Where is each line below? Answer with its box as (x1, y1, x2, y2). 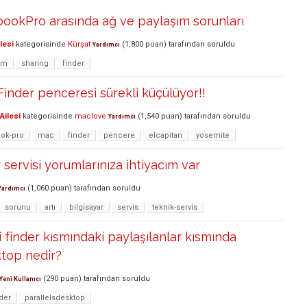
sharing (21, 58, 49, 68)
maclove (75, 111, 106, 121)
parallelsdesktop (25, 293, 85, 302)
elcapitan (149, 130, 182, 140)
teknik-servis (152, 202, 197, 212)
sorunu (5, 202, 31, 212)
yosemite (196, 130, 230, 140)
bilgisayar (69, 202, 103, 212)
